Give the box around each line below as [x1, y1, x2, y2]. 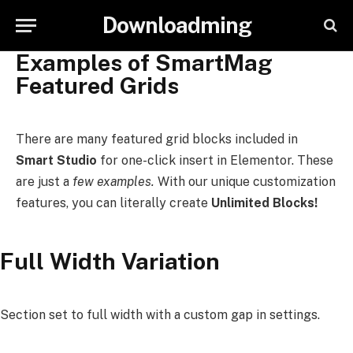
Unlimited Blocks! [211, 195, 318, 210]
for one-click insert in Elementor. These [97, 153, 333, 168]
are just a [16, 174, 72, 189]
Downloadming [102, 12, 251, 38]
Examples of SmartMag [16, 49, 273, 76]
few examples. [72, 174, 154, 189]
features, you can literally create [16, 195, 211, 210]
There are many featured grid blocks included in [16, 132, 298, 147]
